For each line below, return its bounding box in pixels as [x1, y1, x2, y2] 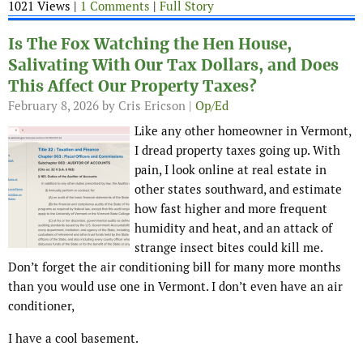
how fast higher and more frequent [135, 201, 327, 217]
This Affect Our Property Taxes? [8, 76, 257, 97]
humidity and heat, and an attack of [135, 220, 332, 237]
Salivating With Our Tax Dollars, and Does [8, 55, 339, 76]
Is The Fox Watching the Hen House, [8, 34, 292, 55]
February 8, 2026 [8, 98, 99, 114]
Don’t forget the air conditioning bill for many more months [8, 259, 341, 275]
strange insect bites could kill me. [135, 240, 322, 256]
